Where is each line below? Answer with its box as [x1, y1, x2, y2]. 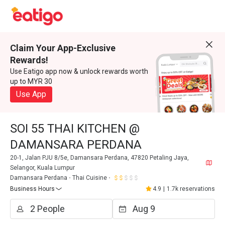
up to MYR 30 [10, 77, 52, 85]
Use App [16, 89, 46, 99]
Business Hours [10, 185, 55, 192]
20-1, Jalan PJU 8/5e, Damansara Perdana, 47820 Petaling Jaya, [10, 154, 189, 161]
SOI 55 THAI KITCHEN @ [10, 122, 140, 136]
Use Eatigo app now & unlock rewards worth [10, 67, 148, 75]
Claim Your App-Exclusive [10, 43, 116, 53]
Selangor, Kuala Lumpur [10, 164, 75, 171]
